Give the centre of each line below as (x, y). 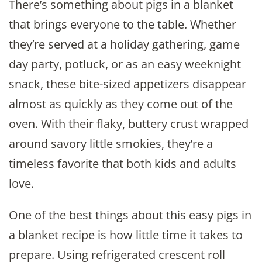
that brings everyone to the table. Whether (123, 25)
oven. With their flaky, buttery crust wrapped (129, 124)
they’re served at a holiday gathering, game (124, 44)
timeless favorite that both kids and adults (123, 164)
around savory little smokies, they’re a (111, 144)
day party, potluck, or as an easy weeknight (125, 64)
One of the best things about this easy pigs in (130, 215)
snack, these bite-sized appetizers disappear (127, 84)
